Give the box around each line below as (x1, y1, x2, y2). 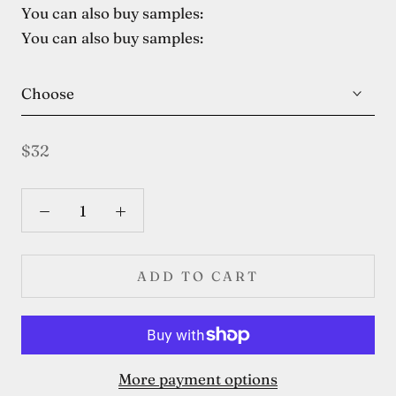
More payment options (118, 369, 278, 389)
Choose (21, 84, 74, 103)
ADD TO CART (137, 268, 259, 286)
